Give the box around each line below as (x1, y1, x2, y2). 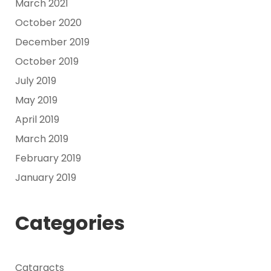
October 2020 (15, 15, 82, 30)
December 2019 (15, 34, 90, 49)
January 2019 (15, 170, 76, 184)
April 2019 (15, 112, 59, 126)
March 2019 (15, 131, 68, 146)
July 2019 (15, 73, 56, 88)
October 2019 (15, 54, 79, 68)
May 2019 (15, 93, 57, 107)
